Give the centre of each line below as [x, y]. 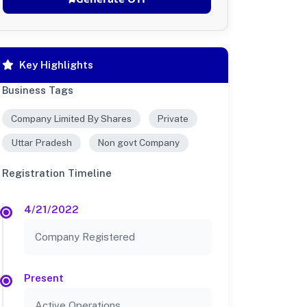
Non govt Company [139, 143]
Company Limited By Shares [71, 118]
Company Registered [85, 237]
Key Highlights [56, 64]
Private [173, 118]
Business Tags [38, 90]
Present [44, 278]
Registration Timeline [57, 173]
